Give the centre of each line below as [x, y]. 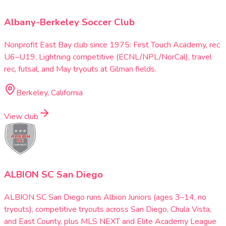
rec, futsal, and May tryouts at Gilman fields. [80, 69]
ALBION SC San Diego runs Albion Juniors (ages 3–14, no [105, 197]
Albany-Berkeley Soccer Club [69, 22]
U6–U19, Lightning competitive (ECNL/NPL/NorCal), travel [108, 57]
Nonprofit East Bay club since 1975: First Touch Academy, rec [112, 45]
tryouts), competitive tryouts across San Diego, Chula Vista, [108, 210]
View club [21, 116]
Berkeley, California [49, 93]
